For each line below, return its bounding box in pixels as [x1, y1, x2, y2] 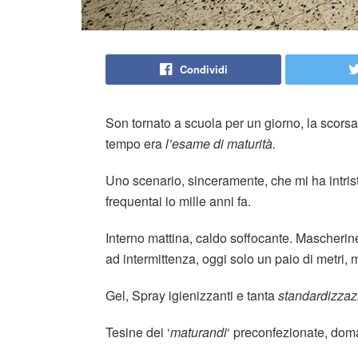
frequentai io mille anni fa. [105, 191, 251, 210]
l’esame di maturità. [165, 133, 276, 153]
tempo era [105, 133, 165, 153]
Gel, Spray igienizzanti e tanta [105, 285, 278, 304]
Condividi [179, 61, 228, 77]
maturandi [170, 322, 227, 341]
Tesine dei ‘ [105, 322, 170, 341]
